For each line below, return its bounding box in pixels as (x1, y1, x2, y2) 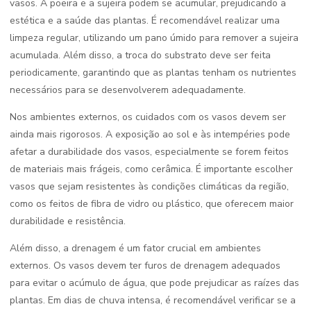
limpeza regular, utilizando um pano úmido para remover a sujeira (10, 31, 299, 44)
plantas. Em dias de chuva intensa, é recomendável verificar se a (10, 294, 296, 307)
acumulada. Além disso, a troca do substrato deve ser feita (10, 49, 271, 62)
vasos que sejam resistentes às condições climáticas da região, (10, 180, 289, 193)
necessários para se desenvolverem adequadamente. (10, 83, 246, 96)
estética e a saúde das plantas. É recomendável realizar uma (10, 14, 280, 27)
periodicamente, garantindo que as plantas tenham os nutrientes (10, 66, 296, 79)
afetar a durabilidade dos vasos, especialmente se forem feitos (10, 145, 289, 158)
